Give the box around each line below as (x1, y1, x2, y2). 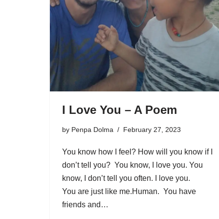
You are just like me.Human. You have (62, 187, 196, 196)
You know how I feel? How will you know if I (62, 147, 213, 156)
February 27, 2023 (123, 125, 181, 133)
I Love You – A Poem (62, 103, 177, 116)
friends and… (62, 200, 110, 209)
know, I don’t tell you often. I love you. (62, 174, 192, 182)
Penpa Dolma (71, 125, 113, 133)
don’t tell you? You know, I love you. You (62, 160, 203, 169)
